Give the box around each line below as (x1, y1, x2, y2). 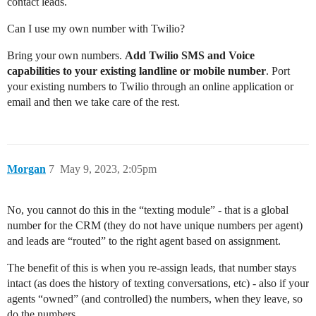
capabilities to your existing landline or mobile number (7, 65, 266, 78)
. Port (266, 65, 290, 78)
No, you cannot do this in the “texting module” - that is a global (7, 204, 288, 217)
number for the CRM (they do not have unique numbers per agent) (7, 219, 303, 232)
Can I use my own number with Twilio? (7, 23, 185, 35)
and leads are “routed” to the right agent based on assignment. (7, 235, 281, 248)
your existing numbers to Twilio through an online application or (7, 80, 293, 93)
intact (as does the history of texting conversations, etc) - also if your (7, 277, 309, 290)
